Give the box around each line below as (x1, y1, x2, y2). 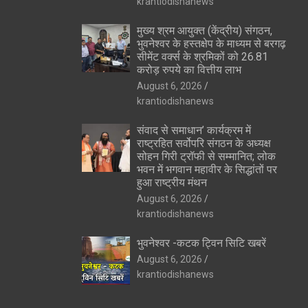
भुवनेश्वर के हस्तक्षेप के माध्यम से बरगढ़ (136, 36, 286, 50)
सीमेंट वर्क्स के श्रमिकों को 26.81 (136, 49, 268, 63)
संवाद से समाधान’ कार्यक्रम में (136, 123, 251, 137)
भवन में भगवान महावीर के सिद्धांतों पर (136, 162, 277, 176)
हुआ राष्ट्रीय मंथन (136, 175, 207, 189)
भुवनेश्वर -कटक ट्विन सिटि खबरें (136, 236, 269, 250)
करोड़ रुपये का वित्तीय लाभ (136, 63, 241, 76)
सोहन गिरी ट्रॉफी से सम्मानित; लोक (136, 149, 276, 163)
